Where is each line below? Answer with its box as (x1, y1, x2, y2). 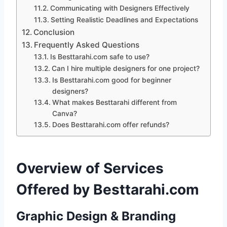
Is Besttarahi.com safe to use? (50, 53, 149, 61)
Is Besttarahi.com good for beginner (52, 76, 171, 85)
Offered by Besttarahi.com (16, 181, 199, 199)
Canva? (52, 109, 77, 118)
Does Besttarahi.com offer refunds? (52, 121, 169, 129)
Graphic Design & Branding (16, 209, 176, 224)
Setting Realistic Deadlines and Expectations (50, 16, 198, 24)
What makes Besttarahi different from (52, 98, 177, 107)
